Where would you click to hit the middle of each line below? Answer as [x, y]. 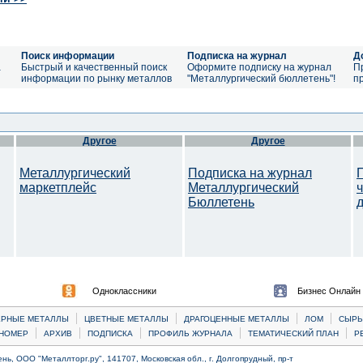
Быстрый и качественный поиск [94, 67]
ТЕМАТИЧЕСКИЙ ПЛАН [293, 333]
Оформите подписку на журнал [259, 67]
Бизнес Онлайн [329, 291]
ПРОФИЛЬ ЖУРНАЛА [190, 333]
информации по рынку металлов [96, 79]
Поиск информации [68, 56]
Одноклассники [124, 291]
